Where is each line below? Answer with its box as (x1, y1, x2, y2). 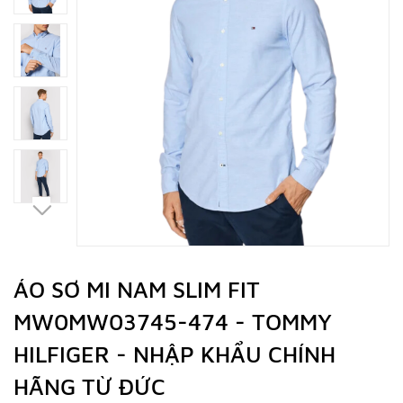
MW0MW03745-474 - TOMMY (13, 309, 332, 335)
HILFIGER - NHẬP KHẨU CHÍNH (13, 341, 336, 367)
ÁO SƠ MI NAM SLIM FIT (13, 276, 260, 302)
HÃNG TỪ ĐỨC (13, 373, 166, 399)
